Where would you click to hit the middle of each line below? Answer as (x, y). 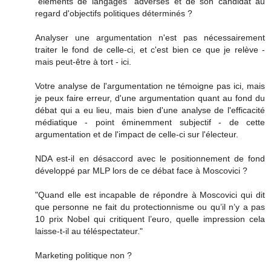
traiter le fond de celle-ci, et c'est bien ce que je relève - (150, 49)
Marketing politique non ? (83, 255)
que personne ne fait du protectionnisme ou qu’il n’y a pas (150, 207)
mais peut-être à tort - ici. (83, 61)
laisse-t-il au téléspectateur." (89, 231)
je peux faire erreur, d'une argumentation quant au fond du (150, 98)
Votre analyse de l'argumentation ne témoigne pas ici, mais (150, 86)
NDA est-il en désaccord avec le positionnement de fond (150, 158)
